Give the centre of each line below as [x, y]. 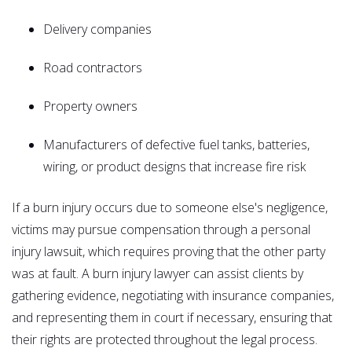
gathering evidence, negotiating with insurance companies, [173, 295]
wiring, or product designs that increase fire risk [174, 166]
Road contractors [93, 67]
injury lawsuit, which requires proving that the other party [169, 251]
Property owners [90, 106]
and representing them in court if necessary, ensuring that [172, 317]
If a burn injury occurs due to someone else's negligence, [170, 207]
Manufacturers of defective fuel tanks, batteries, [176, 144]
